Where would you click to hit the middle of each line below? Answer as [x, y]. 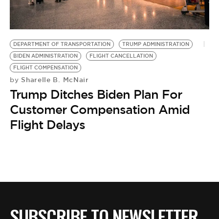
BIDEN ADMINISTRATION [45, 56]
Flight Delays [47, 124]
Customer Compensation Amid [100, 109]
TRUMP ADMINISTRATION [156, 44]
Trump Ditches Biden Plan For [96, 94]
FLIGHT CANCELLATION [121, 56]
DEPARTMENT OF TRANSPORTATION [62, 44]
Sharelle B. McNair [54, 79]
